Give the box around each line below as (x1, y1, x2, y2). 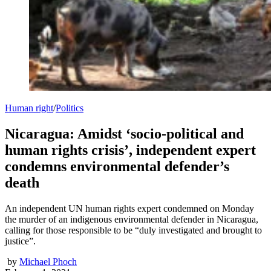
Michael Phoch (19, 256, 77, 267)
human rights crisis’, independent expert (5, 142, 256, 158)
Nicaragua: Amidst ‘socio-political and (5, 125, 244, 142)
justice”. (5, 235, 36, 246)
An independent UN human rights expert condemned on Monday (5, 203, 254, 214)
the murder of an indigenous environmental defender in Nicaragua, (5, 214, 258, 224)
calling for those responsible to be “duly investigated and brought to (5, 224, 262, 235)
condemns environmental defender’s (5, 158, 229, 174)
